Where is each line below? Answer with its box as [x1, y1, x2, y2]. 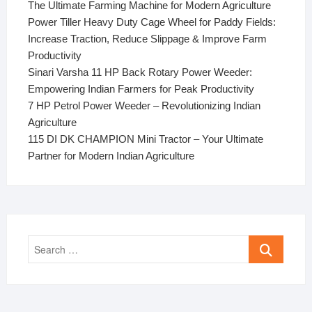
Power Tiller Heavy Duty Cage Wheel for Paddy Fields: [27, 15, 276, 28]
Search [249, 236, 282, 249]
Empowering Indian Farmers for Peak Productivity [27, 82, 254, 95]
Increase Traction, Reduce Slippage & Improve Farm [27, 32, 267, 45]
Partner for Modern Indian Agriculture [27, 149, 194, 162]
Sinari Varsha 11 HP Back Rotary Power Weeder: [27, 65, 252, 78]
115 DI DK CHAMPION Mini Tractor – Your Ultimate [27, 132, 263, 145]
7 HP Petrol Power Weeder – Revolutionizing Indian [27, 99, 260, 111]
